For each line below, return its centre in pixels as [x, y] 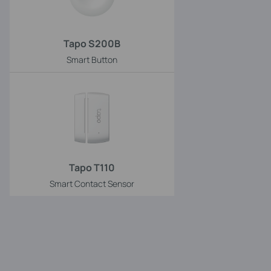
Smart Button [92, 59]
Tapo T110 [92, 167]
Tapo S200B [92, 43]
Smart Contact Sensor [92, 183]
